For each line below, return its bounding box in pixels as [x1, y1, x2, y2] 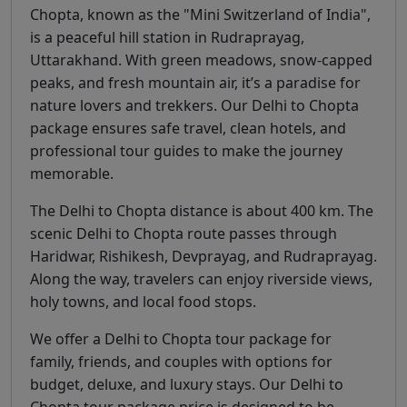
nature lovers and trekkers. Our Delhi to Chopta [30, 94, 359, 115]
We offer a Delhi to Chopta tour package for [30, 328, 332, 349]
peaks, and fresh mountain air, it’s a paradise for [30, 72, 361, 93]
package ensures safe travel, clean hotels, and [30, 117, 346, 138]
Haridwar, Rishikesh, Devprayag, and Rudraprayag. [30, 245, 377, 266]
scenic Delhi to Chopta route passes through [30, 223, 337, 243]
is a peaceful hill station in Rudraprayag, [30, 26, 304, 47]
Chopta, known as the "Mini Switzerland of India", [30, 4, 371, 25]
